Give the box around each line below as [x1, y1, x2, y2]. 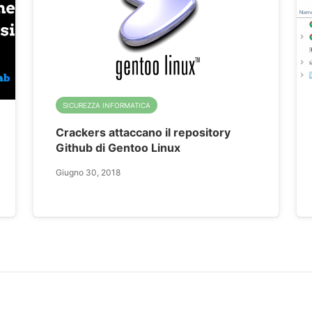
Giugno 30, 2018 [56, 166, 121, 178]
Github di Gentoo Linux [56, 140, 181, 155]
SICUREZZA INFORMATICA [63, 100, 151, 109]
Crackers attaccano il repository [56, 125, 231, 139]
